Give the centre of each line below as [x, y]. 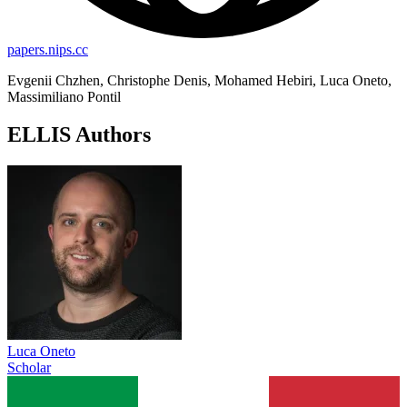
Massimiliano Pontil [64, 96]
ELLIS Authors [79, 135]
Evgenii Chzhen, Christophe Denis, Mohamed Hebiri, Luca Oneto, [199, 80]
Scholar [29, 368]
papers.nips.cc [48, 49]
